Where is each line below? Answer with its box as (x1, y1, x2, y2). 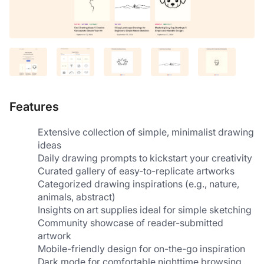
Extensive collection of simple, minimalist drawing (38, 126, 254, 138)
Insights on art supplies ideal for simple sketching (38, 204, 252, 216)
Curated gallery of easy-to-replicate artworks (38, 165, 235, 177)
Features (9, 100, 59, 114)
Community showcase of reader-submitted (38, 217, 223, 229)
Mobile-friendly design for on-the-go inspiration (38, 243, 245, 255)
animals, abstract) (38, 191, 115, 203)
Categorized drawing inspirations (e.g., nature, (38, 178, 239, 190)
